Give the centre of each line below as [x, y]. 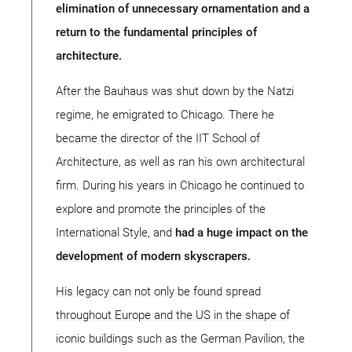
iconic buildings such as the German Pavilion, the [180, 339]
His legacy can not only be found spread [158, 292]
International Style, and [115, 233]
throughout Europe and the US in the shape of [173, 315]
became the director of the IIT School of [158, 139]
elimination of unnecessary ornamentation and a [183, 9]
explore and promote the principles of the [161, 209]
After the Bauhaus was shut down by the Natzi [175, 92]
